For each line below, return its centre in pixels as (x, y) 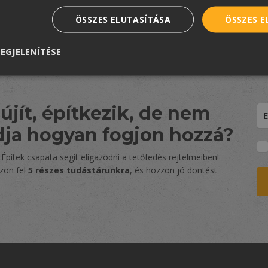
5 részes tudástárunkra (79, 170)
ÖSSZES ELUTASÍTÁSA (123, 19)
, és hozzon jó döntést (173, 170)
